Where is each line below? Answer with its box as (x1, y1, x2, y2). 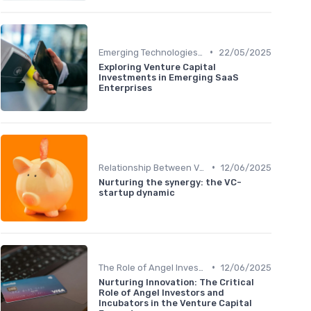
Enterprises (99, 82, 152, 93)
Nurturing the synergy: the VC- (99, 176, 242, 187)
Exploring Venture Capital (99, 61, 216, 72)
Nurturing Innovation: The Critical (99, 276, 254, 287)
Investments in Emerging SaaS (99, 72, 239, 83)
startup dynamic (99, 187, 175, 198)
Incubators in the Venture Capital (99, 297, 252, 308)
